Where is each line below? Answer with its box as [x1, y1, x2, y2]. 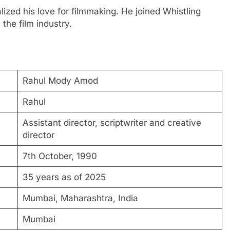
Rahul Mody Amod [22, 75, 98, 86]
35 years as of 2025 [22, 171, 106, 182]
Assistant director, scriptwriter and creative [22, 117, 201, 128]
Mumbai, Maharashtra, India [22, 193, 138, 203]
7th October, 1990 [22, 150, 97, 161]
